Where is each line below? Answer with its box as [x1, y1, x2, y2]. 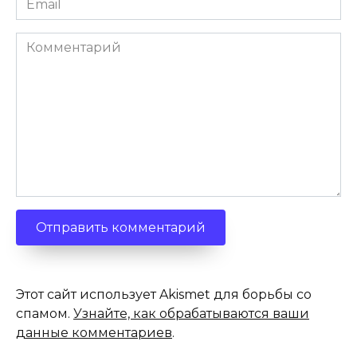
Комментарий [15, 33, 110, 49]
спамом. [16, 306, 73, 322]
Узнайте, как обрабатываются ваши [73, 306, 309, 322]
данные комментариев [16, 325, 172, 341]
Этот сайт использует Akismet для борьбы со [16, 287, 312, 303]
